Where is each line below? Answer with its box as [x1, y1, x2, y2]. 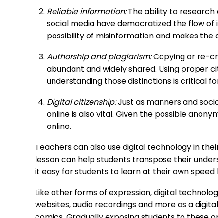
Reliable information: [47, 6, 128, 19]
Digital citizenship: [47, 96, 118, 109]
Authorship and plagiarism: [47, 51, 153, 64]
